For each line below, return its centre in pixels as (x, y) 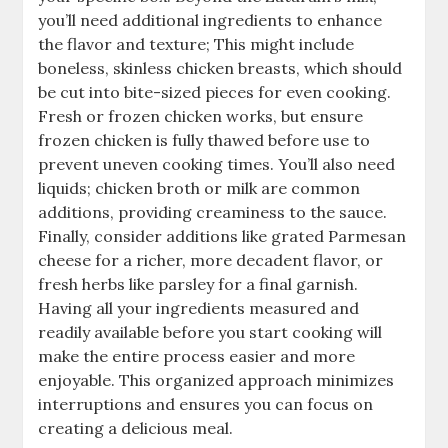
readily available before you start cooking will (210, 331)
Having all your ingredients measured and (199, 307)
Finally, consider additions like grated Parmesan (222, 235)
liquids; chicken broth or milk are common (199, 187)
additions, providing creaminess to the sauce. (213, 211)
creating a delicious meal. (136, 427)
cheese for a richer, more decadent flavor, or (211, 259)
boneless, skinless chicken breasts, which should (220, 67)
